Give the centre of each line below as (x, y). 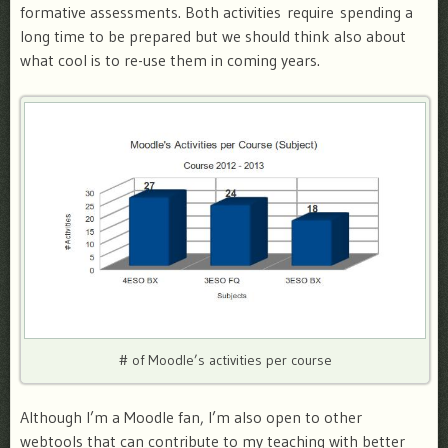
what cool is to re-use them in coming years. (170, 60)
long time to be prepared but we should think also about (213, 36)
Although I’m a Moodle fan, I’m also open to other (191, 416)
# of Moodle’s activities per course (225, 360)
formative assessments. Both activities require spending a (216, 12)
